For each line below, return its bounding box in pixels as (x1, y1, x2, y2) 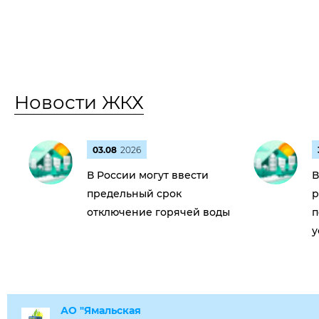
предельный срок (87, 187, 182, 200)
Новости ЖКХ (14, 91, 144, 114)
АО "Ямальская (61, 303, 141, 317)
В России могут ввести (87, 169, 209, 182)
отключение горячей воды (87, 206, 230, 219)
